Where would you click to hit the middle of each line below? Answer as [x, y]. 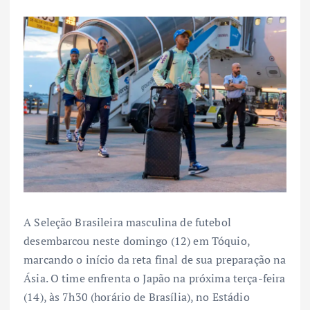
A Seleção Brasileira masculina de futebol [127, 222]
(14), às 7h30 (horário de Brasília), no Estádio [137, 297]
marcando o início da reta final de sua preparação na [155, 260]
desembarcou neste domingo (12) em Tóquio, [137, 241]
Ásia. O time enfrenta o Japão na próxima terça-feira [155, 279]
